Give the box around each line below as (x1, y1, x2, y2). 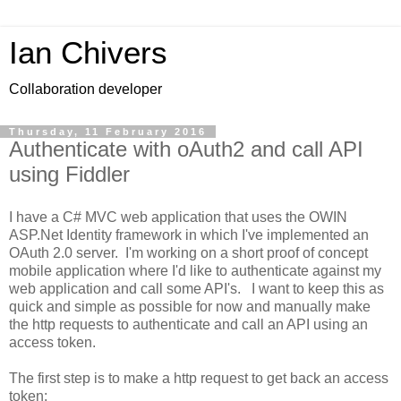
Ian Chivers (9, 36, 167, 70)
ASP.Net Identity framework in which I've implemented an (9, 226, 369, 243)
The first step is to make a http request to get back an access (9, 370, 388, 386)
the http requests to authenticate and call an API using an (9, 316, 368, 332)
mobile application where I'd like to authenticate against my (9, 262, 381, 278)
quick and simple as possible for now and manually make (9, 298, 371, 314)
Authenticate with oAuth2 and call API (9, 137, 363, 161)
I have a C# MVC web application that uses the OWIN (9, 209, 347, 225)
